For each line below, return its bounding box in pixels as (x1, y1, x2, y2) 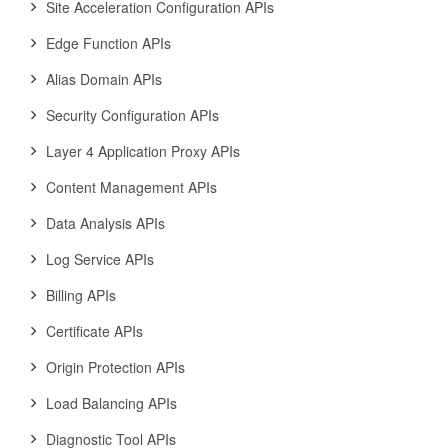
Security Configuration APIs (46, 105, 219, 125)
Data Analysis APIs (46, 213, 165, 233)
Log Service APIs (46, 249, 154, 269)
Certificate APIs (46, 321, 143, 341)
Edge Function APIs (46, 33, 171, 53)
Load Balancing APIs (46, 393, 177, 413)
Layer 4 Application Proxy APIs (46, 141, 240, 161)
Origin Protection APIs (46, 357, 185, 377)
